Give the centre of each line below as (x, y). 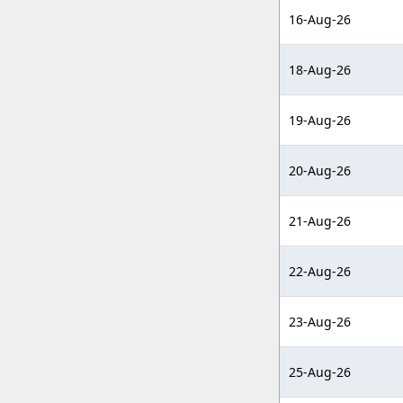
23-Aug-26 (320, 322)
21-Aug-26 (320, 221)
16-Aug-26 (320, 19)
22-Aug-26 (320, 271)
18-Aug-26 (320, 70)
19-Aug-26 (320, 120)
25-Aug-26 (320, 372)
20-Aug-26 (320, 170)
